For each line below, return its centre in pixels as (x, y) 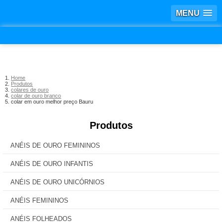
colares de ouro (30, 90)
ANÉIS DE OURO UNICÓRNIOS (57, 182)
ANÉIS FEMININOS (39, 200)
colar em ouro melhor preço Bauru (52, 102)
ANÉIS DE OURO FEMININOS (55, 145)
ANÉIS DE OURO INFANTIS (52, 164)
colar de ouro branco (36, 96)
